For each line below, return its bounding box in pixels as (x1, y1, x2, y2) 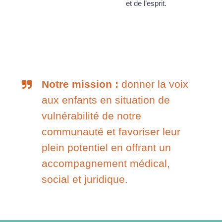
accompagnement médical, (42, 158, 170, 169)
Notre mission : (42, 78, 118, 90)
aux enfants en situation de (42, 94, 170, 106)
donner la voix (118, 78, 188, 90)
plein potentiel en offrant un (42, 142, 171, 153)
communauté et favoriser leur (42, 126, 180, 137)
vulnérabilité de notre (42, 110, 141, 121)
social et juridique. (42, 173, 128, 185)
